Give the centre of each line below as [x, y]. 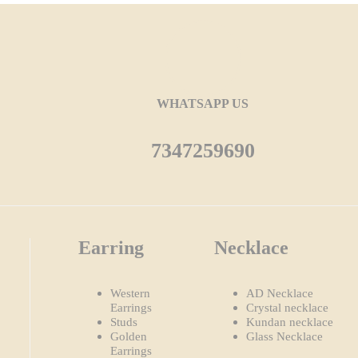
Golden [128, 336]
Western [130, 293]
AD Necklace [280, 293]
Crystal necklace [288, 307]
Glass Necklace [285, 336]
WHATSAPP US [203, 104]
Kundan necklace [290, 322]
